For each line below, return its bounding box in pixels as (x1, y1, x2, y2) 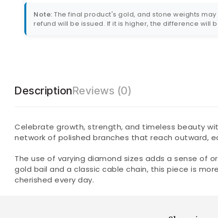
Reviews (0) (72, 84, 131, 97)
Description (15, 84, 73, 97)
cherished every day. (15, 174, 94, 185)
